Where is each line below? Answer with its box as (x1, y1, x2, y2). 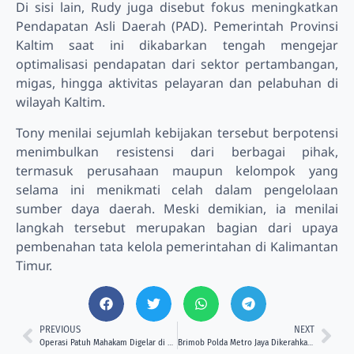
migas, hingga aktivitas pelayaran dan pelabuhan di (16, 74, 338, 92)
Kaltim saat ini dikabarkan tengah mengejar (16, 36, 338, 55)
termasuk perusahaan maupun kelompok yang (16, 161, 338, 179)
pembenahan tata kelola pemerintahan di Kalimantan (16, 237, 338, 255)
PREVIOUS (40, 323, 81, 336)
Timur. (16, 256, 52, 274)
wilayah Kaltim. (16, 93, 105, 111)
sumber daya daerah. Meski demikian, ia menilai (16, 199, 338, 217)
